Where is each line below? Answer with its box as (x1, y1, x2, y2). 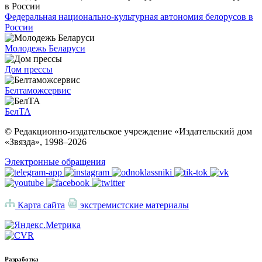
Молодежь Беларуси (5, 43, 85, 54)
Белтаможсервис (5, 85, 71, 96)
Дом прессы (5, 64, 53, 75)
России (5, 22, 33, 33)
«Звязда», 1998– (5, 137, 68, 147)
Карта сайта (15, 200, 65, 211)
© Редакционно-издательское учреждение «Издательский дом (5, 126, 252, 137)
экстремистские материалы (78, 200, 189, 211)
